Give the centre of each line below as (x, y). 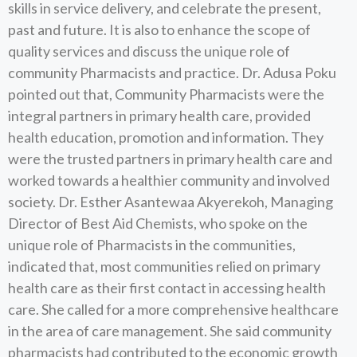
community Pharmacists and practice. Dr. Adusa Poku (172, 73)
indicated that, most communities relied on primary (164, 266)
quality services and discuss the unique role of (149, 51)
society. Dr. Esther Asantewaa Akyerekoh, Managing (171, 202)
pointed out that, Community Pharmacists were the (166, 94)
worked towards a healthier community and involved (169, 180)
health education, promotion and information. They (166, 137)
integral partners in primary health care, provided (159, 116)
